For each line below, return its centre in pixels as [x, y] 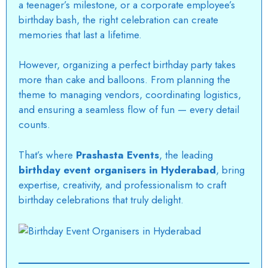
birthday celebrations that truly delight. [101, 200]
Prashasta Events [118, 155]
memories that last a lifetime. [80, 34]
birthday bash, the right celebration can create [118, 19]
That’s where [47, 155]
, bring [230, 170]
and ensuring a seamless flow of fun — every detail [129, 110]
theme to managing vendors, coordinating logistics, [130, 95]
